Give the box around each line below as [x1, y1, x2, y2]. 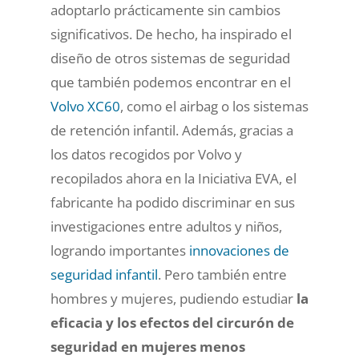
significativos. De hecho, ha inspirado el [50, 24, 292, 43]
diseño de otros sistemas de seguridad [50, 48, 290, 67]
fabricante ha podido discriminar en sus [50, 192, 295, 212]
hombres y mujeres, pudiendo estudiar [50, 288, 296, 308]
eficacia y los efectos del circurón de [50, 313, 294, 332]
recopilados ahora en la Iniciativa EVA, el [50, 168, 296, 188]
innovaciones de [188, 240, 289, 260]
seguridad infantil [50, 264, 158, 284]
